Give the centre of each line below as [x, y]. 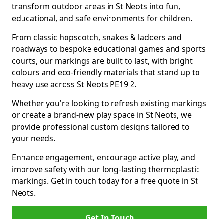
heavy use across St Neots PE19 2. [74, 84]
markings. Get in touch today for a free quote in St [105, 181]
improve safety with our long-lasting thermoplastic [106, 169]
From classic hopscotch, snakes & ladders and [97, 37]
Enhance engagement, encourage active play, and [103, 157]
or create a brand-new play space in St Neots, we [102, 115]
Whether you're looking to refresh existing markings [109, 103]
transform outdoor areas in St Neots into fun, [96, 6]
